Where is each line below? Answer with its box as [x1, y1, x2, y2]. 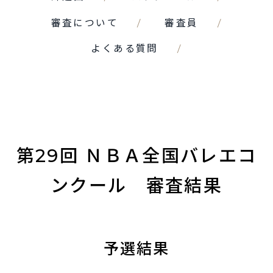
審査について [51, 16, 118, 29]
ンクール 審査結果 [51, 175, 222, 197]
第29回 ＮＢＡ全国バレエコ [16, 145, 257, 167]
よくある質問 [91, 43, 158, 55]
